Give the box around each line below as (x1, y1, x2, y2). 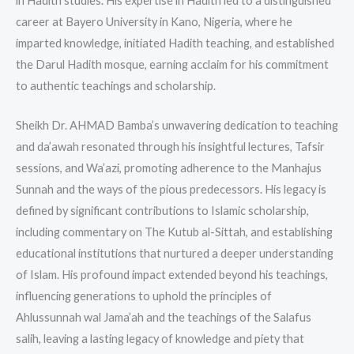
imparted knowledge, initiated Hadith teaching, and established (16, 36, 334, 50)
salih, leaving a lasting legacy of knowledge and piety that (16, 332, 304, 346)
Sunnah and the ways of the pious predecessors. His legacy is (16, 183, 326, 197)
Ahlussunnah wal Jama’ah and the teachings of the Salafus (16, 311, 311, 325)
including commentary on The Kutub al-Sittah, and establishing (16, 225, 333, 239)
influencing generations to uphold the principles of (16, 289, 272, 303)
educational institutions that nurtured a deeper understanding (16, 247, 333, 261)
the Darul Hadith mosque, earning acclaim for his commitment (16, 57, 329, 71)
